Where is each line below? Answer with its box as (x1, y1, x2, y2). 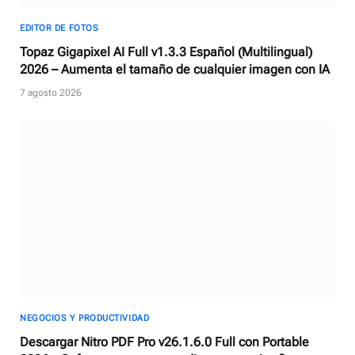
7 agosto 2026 (20, 87, 82, 99)
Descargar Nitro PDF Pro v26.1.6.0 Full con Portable (20, 334, 309, 349)
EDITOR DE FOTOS (20, 23, 99, 34)
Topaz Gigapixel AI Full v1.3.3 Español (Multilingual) (20, 44, 312, 60)
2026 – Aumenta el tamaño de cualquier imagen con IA (20, 62, 330, 78)
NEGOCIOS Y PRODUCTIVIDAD (20, 312, 150, 323)
